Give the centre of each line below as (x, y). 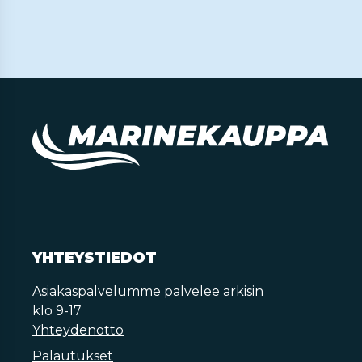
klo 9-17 (57, 311)
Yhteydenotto (78, 330)
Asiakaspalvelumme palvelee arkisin (148, 291)
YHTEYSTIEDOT (95, 258)
